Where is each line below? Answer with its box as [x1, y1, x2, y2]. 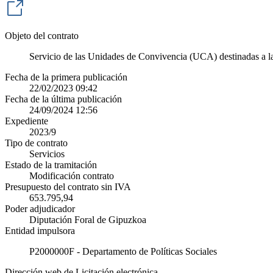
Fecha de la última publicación [5, 94, 122, 105]
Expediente [5, 116, 48, 127]
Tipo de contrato [5, 138, 68, 149]
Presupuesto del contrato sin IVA [5, 182, 131, 193]
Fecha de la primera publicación [5, 72, 127, 83]
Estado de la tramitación [5, 160, 97, 171]
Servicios [29, 149, 65, 160]
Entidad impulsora [5, 225, 75, 236]
